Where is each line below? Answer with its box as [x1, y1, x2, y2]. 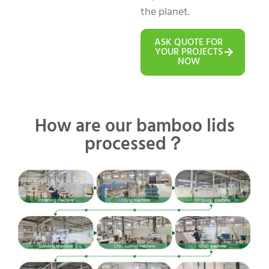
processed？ [85, 130, 184, 159]
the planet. [141, 3, 190, 21]
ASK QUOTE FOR [154, 35, 223, 50]
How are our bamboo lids [34, 112, 235, 141]
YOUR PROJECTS [154, 44, 223, 60]
